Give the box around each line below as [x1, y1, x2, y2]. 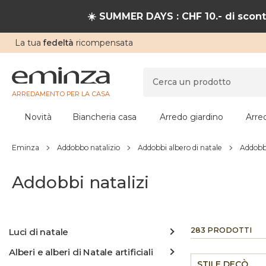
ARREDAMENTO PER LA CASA [12, 89, 110, 98]
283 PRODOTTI [191, 226, 252, 235]
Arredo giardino [160, 112, 223, 122]
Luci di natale [9, 226, 69, 237]
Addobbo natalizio [57, 143, 120, 152]
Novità [24, 112, 52, 122]
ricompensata [74, 37, 133, 48]
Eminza [12, 143, 39, 152]
